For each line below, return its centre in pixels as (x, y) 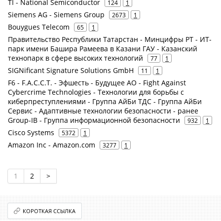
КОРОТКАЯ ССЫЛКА (49, 211)
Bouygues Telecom (39, 27)
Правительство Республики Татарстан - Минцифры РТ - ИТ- (110, 39)
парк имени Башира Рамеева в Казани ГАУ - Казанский (103, 49)
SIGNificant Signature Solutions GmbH (71, 70)
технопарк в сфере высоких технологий (75, 58)
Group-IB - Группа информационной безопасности (94, 120)
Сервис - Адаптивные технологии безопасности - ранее (103, 111)
